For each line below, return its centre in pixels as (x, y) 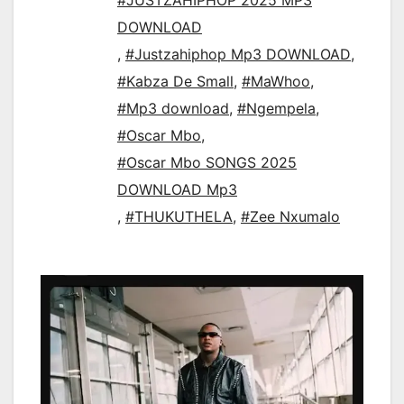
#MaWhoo (276, 82)
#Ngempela (276, 109)
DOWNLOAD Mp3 (177, 190)
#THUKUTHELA (179, 217)
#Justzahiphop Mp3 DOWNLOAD (238, 55)
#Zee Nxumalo (290, 217)
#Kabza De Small (175, 82)
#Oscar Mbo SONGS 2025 (207, 163)
